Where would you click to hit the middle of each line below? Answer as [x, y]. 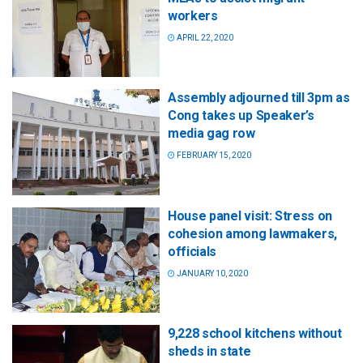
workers [196, 16]
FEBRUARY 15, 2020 [213, 156]
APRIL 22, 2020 [204, 38]
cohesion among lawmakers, [252, 233]
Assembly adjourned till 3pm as [259, 98]
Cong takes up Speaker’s [241, 116]
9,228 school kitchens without [255, 333]
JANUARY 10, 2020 [211, 273]
